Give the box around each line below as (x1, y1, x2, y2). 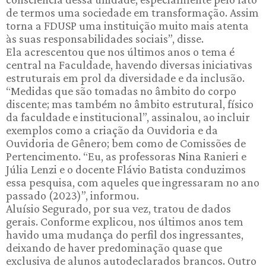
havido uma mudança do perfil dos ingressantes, (6, 227, 243, 241)
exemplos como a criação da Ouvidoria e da (6, 123, 218, 137)
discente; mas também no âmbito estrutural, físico (6, 97, 254, 110)
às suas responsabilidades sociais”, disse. (6, 31, 204, 45)
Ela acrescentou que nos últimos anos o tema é (6, 45, 235, 58)
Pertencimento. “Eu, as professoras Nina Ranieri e (6, 149, 246, 163)
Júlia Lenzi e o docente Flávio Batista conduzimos (6, 162, 246, 176)
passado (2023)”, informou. (6, 188, 139, 202)
